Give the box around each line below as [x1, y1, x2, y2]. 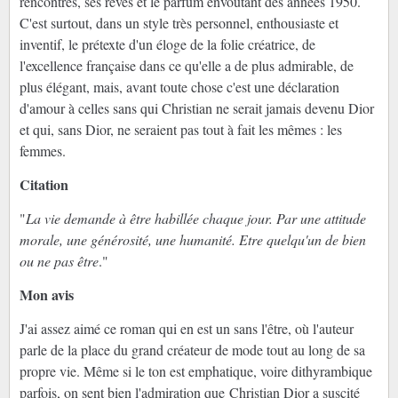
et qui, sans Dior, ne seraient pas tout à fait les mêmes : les [19, 120, 342, 139]
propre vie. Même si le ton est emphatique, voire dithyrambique [19, 362, 372, 381]
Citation [19, 174, 68, 195]
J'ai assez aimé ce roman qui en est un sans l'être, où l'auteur [19, 319, 354, 338]
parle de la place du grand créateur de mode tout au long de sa [19, 340, 365, 360]
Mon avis [19, 284, 74, 306]
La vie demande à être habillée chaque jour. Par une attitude [25, 209, 366, 228]
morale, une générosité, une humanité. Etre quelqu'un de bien [19, 230, 366, 250]
